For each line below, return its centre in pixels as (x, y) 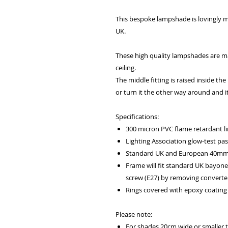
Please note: (134, 214)
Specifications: (137, 117)
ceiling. (126, 68)
